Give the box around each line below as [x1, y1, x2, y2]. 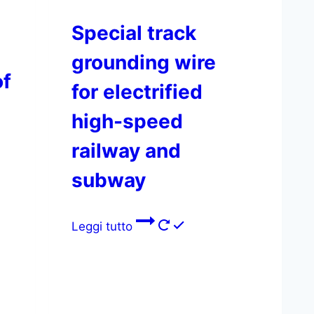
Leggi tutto [71, 219, 136, 233]
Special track [71, 20, 196, 45]
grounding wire [71, 50, 216, 74]
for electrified [71, 79, 203, 104]
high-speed [71, 109, 183, 133]
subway [71, 168, 146, 192]
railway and [71, 138, 181, 163]
